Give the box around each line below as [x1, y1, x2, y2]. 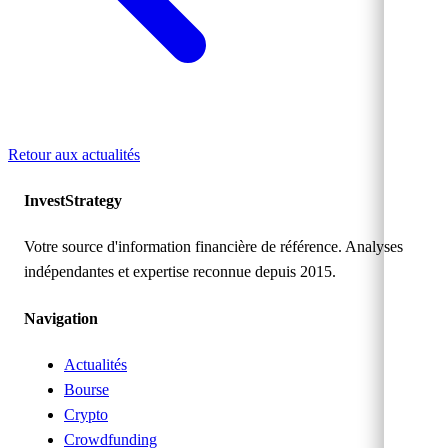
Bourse [64, 380, 109, 398]
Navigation [24, 309, 98, 327]
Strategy [65, 192, 122, 210]
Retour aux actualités [8, 145, 140, 163]
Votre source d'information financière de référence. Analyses [24, 238, 403, 256]
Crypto [64, 405, 108, 423]
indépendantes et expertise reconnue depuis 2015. [24, 263, 336, 281]
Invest [24, 192, 65, 210]
